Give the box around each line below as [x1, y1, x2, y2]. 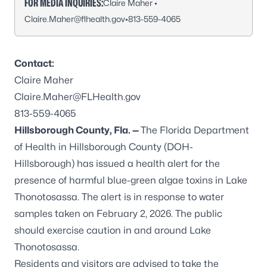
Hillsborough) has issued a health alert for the [14, 158, 220, 169]
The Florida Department [141, 125, 249, 136]
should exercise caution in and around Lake [14, 225, 211, 236]
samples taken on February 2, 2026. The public [14, 208, 222, 219]
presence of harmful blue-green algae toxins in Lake [14, 175, 247, 186]
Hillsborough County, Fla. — [14, 125, 141, 136]
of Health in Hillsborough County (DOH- [14, 141, 193, 153]
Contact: [14, 58, 54, 69]
